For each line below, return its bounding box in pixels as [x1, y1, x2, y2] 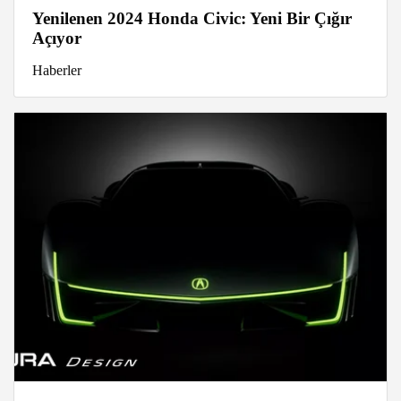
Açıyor [32, 29, 81, 48]
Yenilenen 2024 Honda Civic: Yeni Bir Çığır [32, 9, 352, 29]
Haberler [32, 63, 81, 79]
